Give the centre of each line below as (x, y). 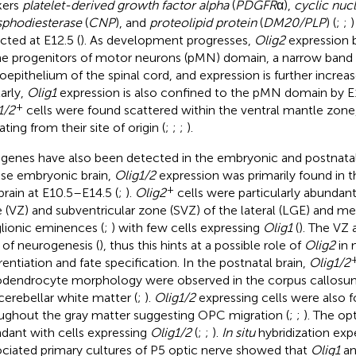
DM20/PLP (294, 22)
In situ (238, 332)
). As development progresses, (167, 40)
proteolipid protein (203, 22)
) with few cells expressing (187, 227)
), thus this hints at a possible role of (201, 245)
